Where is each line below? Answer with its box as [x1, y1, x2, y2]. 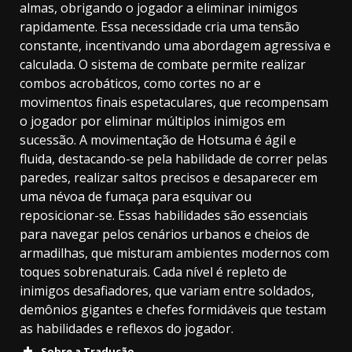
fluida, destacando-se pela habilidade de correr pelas [20, 150, 328, 167]
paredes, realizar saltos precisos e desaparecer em [20, 169, 317, 186]
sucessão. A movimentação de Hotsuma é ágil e [20, 131, 296, 148]
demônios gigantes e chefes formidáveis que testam [20, 301, 326, 318]
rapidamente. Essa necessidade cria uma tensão [20, 18, 299, 35]
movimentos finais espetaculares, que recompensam [20, 93, 328, 111]
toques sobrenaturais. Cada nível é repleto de [20, 263, 287, 280]
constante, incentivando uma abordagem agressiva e [20, 37, 331, 54]
